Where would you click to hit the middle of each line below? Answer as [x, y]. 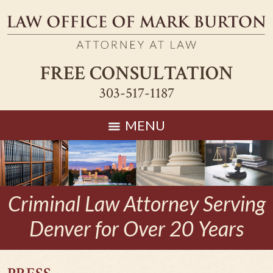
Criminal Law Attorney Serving [136, 203]
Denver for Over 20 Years [136, 228]
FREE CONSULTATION [136, 73]
